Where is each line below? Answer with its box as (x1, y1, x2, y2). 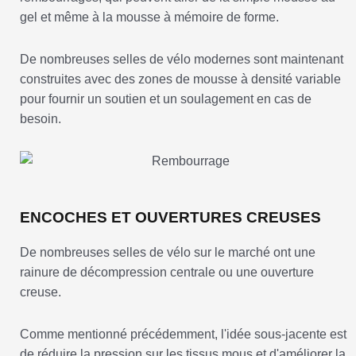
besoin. (20, 112, 61, 126)
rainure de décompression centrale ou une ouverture (20, 265, 314, 280)
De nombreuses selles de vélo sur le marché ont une (20, 246, 315, 260)
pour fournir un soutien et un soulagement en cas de (20, 92, 311, 106)
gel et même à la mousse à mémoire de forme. (20, 10, 279, 25)
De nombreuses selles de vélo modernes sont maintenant (20, 52, 343, 67)
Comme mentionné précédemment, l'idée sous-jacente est (20, 327, 346, 342)
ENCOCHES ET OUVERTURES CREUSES (20, 209, 321, 226)
